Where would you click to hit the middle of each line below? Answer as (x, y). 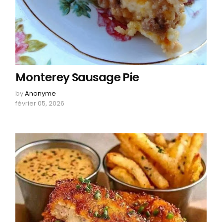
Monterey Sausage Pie (77, 77)
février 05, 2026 (40, 103)
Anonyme (41, 93)
